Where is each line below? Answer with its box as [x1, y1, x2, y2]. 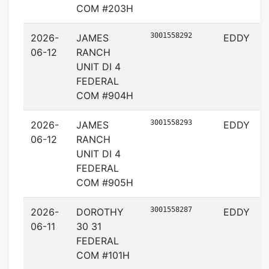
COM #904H [76, 89, 133, 101]
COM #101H [76, 249, 130, 261]
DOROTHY [76, 206, 124, 218]
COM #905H [76, 177, 133, 189]
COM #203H [76, 2, 133, 14]
